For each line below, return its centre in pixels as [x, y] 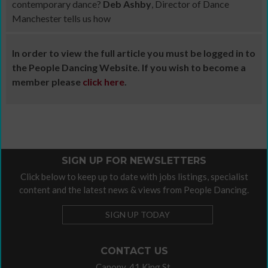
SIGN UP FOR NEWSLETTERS [134, 161]
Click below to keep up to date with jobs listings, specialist [134, 176]
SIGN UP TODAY [138, 214]
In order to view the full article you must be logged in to [134, 53]
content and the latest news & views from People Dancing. [134, 190]
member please [47, 82]
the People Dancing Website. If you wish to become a [129, 67]
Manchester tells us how [61, 18]
